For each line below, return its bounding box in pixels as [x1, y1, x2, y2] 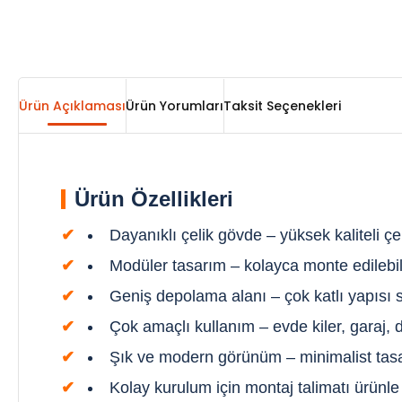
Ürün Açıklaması [19, 96, 126, 115]
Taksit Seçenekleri [223, 96, 341, 115]
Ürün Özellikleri [74, 187, 233, 211]
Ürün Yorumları [126, 96, 223, 115]
